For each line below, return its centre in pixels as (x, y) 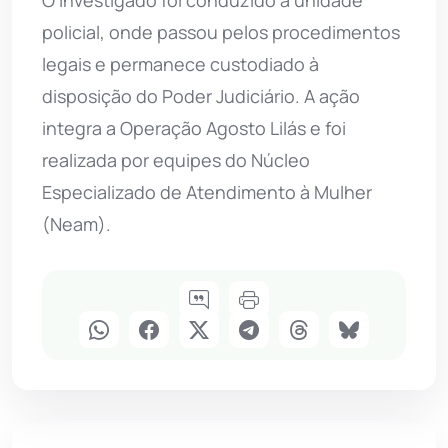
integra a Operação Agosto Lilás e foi (194, 128)
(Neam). (76, 224)
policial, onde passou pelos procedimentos (221, 32)
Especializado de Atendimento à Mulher (207, 192)
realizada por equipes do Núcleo (176, 160)
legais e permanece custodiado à (180, 64)
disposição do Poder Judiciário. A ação (201, 96)
